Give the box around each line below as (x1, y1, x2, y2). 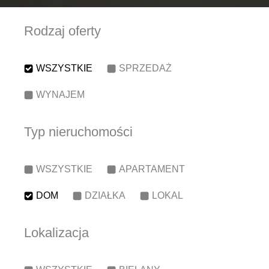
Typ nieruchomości (24, 124, 133, 139)
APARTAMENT (119, 164, 185, 174)
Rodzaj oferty (24, 23, 101, 38)
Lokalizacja (24, 225, 89, 240)
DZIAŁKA (85, 190, 125, 201)
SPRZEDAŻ (119, 63, 172, 73)
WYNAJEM (36, 89, 85, 100)
